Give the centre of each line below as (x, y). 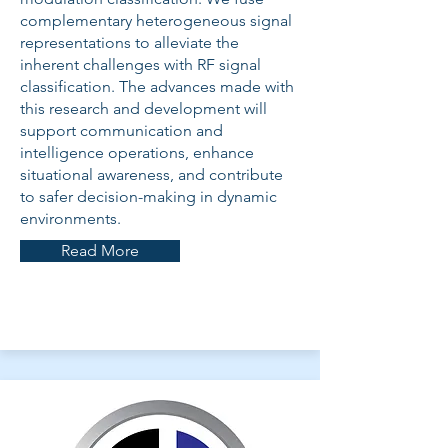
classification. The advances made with (157, 86)
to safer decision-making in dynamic (148, 196)
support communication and (121, 130)
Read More (100, 250)
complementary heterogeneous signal (156, 20)
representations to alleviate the (129, 42)
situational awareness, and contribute (151, 174)
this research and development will (143, 108)
